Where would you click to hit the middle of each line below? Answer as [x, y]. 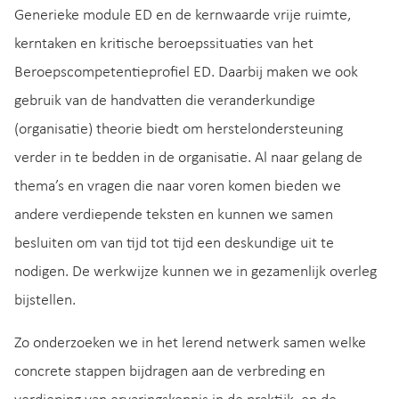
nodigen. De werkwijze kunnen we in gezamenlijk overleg [195, 272]
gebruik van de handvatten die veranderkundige [165, 101]
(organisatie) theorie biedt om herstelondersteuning [179, 129]
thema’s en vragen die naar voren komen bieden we [178, 186]
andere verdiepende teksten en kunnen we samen [174, 215]
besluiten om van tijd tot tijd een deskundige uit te [174, 243]
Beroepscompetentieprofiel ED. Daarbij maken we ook [186, 72]
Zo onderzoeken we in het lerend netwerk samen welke [190, 343]
